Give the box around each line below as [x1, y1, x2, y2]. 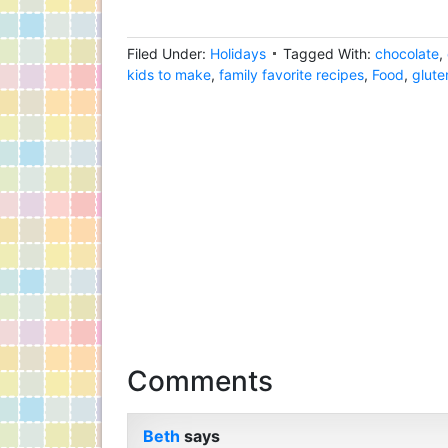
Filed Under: [127, 45, 210, 62]
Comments [127, 364, 273, 398]
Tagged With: [283, 45, 375, 62]
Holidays [210, 45, 266, 62]
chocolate [375, 45, 439, 62]
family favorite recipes [219, 66, 364, 83]
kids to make [127, 66, 211, 83]
